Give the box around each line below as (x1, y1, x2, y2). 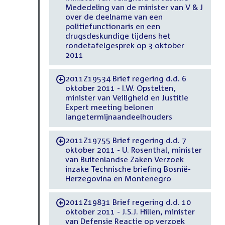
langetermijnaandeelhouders (65, 112, 172, 122)
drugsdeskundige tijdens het (65, 31, 171, 41)
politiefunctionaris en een (65, 22, 160, 31)
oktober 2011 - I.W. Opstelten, (65, 83, 176, 93)
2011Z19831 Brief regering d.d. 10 (65, 197, 191, 207)
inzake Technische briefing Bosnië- (65, 164, 191, 174)
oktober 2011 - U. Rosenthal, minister (65, 145, 202, 155)
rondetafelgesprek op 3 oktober (65, 41, 184, 50)
